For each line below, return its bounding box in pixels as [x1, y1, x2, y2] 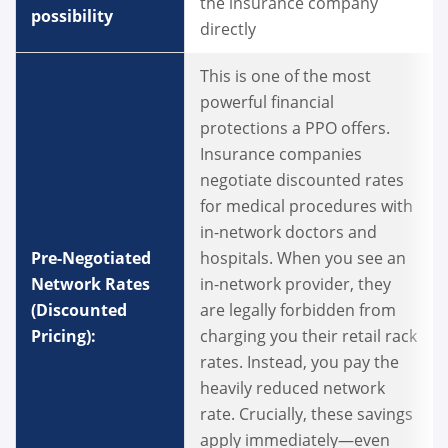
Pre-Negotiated [31, 247, 151, 270]
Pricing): [31, 325, 100, 348]
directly [200, 18, 260, 41]
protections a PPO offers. [200, 117, 390, 140]
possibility [31, 5, 117, 28]
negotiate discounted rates [200, 169, 404, 192]
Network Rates [31, 273, 150, 296]
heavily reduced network [200, 377, 385, 400]
